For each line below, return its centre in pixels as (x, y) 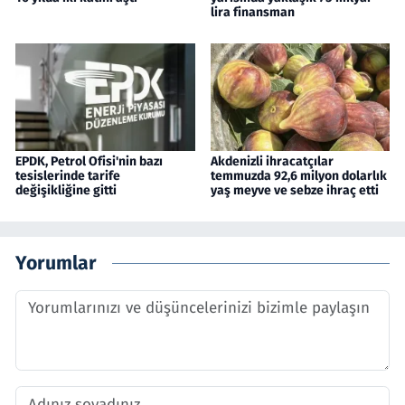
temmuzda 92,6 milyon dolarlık (298, 176)
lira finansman (252, 13)
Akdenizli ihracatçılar (272, 162)
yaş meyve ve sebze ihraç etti (294, 191)
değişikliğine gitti (66, 191)
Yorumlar (56, 263)
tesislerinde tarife (68, 176)
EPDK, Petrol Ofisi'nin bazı (89, 162)
